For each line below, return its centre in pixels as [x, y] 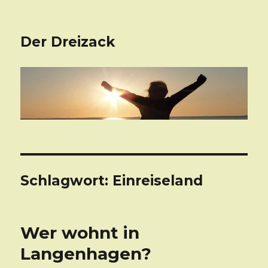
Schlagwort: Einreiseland [112, 181]
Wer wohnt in [80, 233]
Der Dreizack [68, 42]
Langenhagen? [86, 254]
